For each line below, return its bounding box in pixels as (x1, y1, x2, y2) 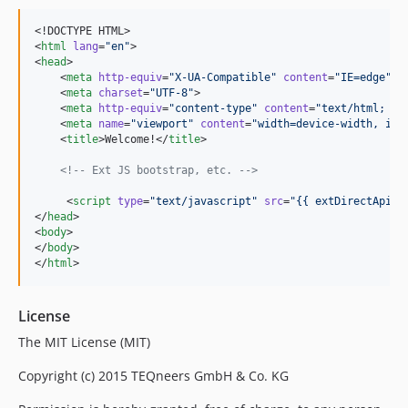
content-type (175, 102, 251, 116)
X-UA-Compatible (175, 71, 270, 85)
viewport (137, 117, 188, 131)
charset (98, 87, 143, 100)
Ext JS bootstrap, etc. (86, 164, 239, 178)
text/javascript (156, 195, 251, 209)
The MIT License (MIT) (18, 333, 150, 352)
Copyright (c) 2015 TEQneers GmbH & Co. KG (18, 367, 289, 385)
